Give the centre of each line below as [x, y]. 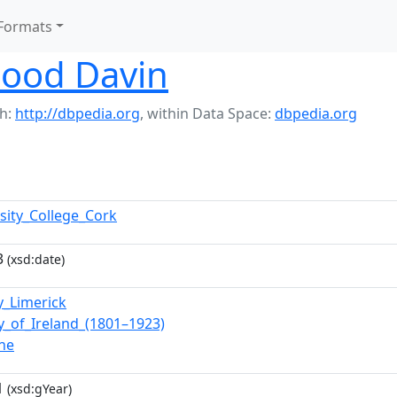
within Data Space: [211, 113]
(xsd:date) [34, 259]
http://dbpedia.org [78, 113]
